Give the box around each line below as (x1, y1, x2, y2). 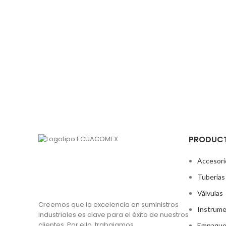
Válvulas (197, 188, 223, 197)
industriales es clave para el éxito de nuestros (38, 209, 189, 219)
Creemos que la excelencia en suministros (38, 199, 179, 209)
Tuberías (197, 172, 225, 181)
